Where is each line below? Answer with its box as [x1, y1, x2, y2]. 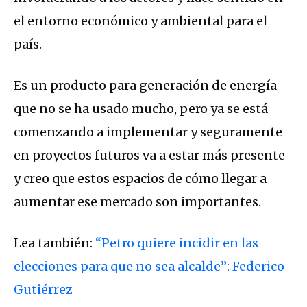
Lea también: [14, 234, 93, 251]
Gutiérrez [14, 281, 73, 297]
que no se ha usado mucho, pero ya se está [14, 100, 268, 116]
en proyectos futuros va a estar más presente [14, 147, 285, 163]
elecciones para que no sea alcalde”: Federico [14, 258, 284, 274]
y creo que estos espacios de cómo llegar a [14, 170, 267, 186]
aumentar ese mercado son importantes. [14, 193, 264, 210]
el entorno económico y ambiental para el [14, 12, 267, 29]
